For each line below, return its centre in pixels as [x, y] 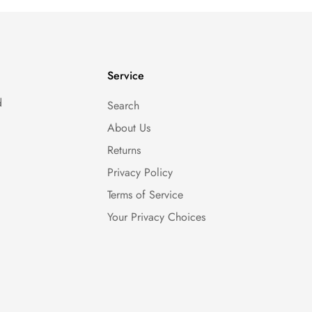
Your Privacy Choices [156, 217]
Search [123, 106]
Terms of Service [145, 195]
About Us [128, 128]
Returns [124, 150]
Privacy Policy [140, 172]
